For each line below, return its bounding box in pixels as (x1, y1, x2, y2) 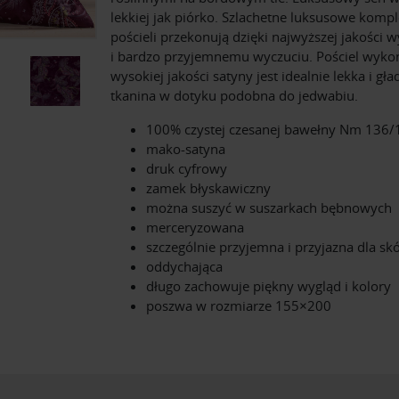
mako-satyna (146, 139, 225, 158)
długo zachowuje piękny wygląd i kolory (146, 276, 391, 295)
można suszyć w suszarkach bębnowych (146, 198, 392, 216)
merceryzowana (146, 217, 244, 236)
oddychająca (146, 256, 223, 275)
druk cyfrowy (146, 159, 227, 177)
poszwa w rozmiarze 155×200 (146, 296, 331, 314)
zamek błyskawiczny (146, 178, 271, 197)
